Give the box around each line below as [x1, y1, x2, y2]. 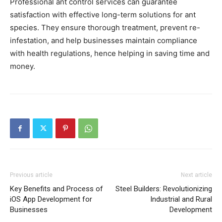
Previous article [10, 171, 53, 178]
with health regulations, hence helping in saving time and [10, 48, 210, 58]
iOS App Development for [10, 194, 92, 204]
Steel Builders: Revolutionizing [115, 184, 212, 193]
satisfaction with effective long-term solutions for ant [10, 9, 196, 19]
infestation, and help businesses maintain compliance [10, 35, 197, 45]
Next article [181, 171, 212, 178]
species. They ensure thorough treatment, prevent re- [10, 22, 200, 32]
